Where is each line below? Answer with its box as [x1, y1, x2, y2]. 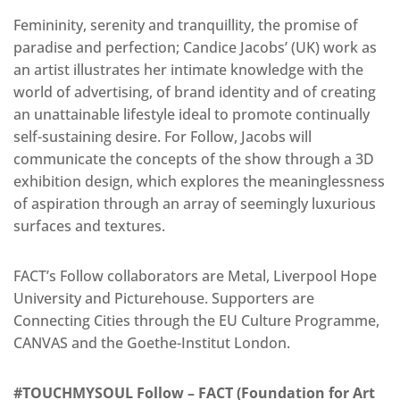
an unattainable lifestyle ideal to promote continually [13, 104, 370, 124]
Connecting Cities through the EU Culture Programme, [13, 310, 379, 330]
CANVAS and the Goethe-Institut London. [13, 332, 290, 353]
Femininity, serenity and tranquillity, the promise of [13, 14, 358, 35]
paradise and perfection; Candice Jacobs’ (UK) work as [13, 37, 377, 57]
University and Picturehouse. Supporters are [13, 287, 314, 308]
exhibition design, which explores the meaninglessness [13, 171, 385, 191]
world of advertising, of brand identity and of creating [13, 81, 376, 102]
